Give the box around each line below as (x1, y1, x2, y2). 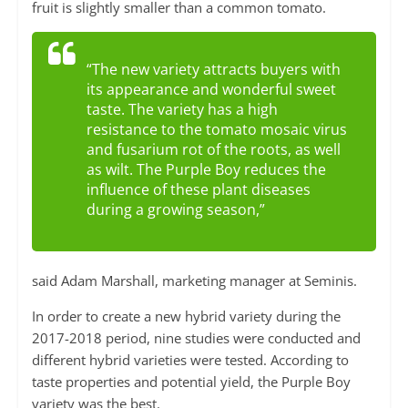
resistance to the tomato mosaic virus (86, 119, 347, 140)
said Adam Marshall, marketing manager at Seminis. (31, 271, 357, 291)
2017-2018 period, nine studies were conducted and (31, 329, 361, 348)
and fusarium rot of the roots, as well (86, 139, 341, 160)
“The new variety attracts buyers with (86, 59, 341, 80)
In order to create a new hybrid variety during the (31, 307, 341, 326)
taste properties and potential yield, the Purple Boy (31, 372, 351, 392)
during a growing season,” (86, 199, 265, 220)
